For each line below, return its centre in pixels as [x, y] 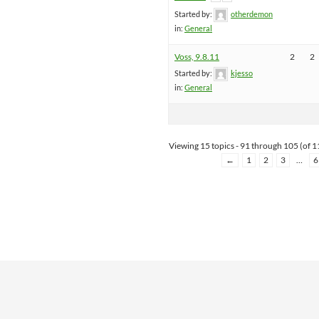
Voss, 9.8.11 [197, 57]
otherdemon [252, 14]
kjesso [242, 73]
